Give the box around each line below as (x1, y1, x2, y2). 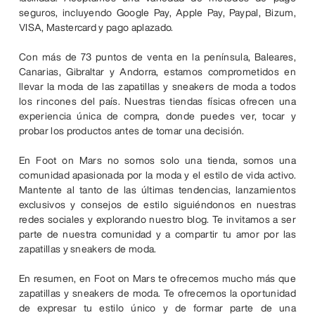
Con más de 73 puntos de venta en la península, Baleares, (19, 52, 296, 63)
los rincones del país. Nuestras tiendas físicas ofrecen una (19, 96, 296, 107)
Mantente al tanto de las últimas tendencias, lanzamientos (19, 185, 296, 195)
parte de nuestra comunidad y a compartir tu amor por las (19, 229, 296, 240)
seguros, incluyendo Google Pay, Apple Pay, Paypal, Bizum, (19, 8, 296, 18)
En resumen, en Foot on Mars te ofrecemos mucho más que (19, 274, 296, 284)
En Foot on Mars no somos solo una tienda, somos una (19, 155, 296, 166)
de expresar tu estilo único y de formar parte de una (19, 303, 296, 314)
